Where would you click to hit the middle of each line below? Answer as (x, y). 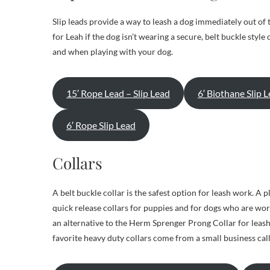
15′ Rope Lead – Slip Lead (118, 93)
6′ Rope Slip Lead (101, 125)
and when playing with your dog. (113, 52)
